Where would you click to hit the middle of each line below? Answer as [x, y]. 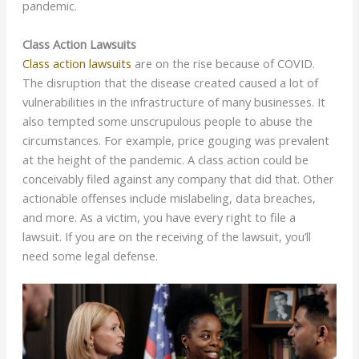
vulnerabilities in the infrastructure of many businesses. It [173, 101]
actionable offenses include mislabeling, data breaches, [169, 198]
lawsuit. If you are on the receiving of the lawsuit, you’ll [166, 236]
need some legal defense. [90, 255]
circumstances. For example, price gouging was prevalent [175, 140]
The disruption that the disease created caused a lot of [170, 82]
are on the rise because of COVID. [223, 63]
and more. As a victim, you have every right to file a [159, 217]
